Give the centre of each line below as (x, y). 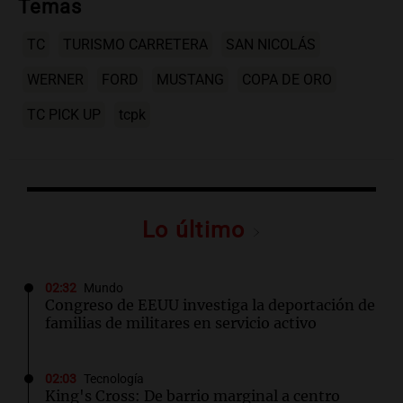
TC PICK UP (64, 115)
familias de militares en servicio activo (181, 323)
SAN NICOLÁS (271, 45)
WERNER (55, 80)
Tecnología (114, 380)
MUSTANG (190, 80)
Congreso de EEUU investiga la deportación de (210, 305)
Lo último (197, 230)
